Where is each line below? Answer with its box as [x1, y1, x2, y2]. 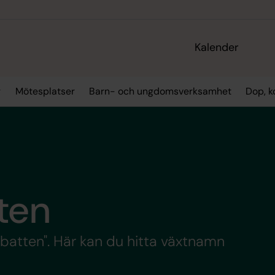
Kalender [195, 40, 239, 55]
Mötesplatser [15, 85, 75, 98]
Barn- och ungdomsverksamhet [88, 85, 231, 98]
